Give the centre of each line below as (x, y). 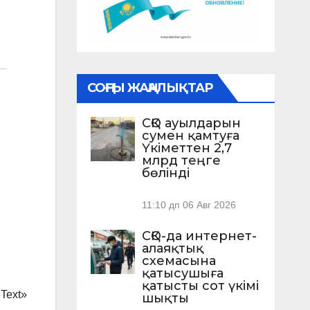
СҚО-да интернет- (199, 236)
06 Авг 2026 (209, 205)
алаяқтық (172, 248)
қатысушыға (182, 273)
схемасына (179, 261)
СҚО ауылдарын (191, 124)
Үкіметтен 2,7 (186, 148)
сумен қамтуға (190, 136)
